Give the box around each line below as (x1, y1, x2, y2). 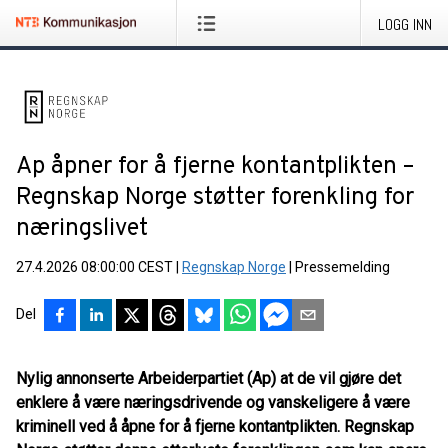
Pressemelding (295, 259, 390, 275)
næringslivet (16, 214, 148, 244)
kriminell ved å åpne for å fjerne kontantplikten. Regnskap (16, 417, 414, 436)
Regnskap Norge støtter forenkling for (16, 183, 414, 213)
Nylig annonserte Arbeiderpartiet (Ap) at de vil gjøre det (16, 369, 401, 388)
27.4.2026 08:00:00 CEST (16, 259, 173, 275)
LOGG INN (378, 14, 432, 35)
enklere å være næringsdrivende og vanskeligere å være (16, 393, 410, 412)
